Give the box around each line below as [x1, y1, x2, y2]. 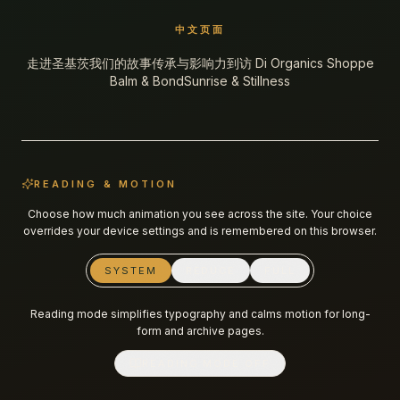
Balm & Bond [110, 73, 184, 88]
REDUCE [185, 264, 237, 277]
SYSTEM [104, 264, 157, 277]
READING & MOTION [34, 178, 178, 190]
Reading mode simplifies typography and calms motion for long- [29, 307, 371, 321]
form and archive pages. [136, 324, 264, 337]
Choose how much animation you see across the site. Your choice [28, 207, 372, 221]
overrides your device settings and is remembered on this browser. [23, 224, 377, 237]
